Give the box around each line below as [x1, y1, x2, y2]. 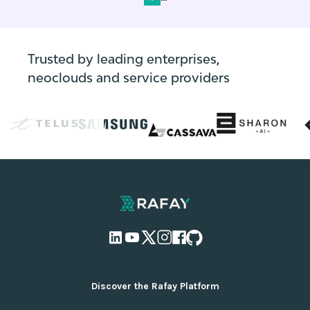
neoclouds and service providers [28, 70, 230, 85]
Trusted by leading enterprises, [28, 51, 220, 66]
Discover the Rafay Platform [91, 280, 219, 292]
